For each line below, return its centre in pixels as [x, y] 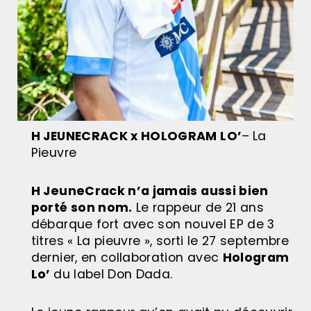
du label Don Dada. [113, 274]
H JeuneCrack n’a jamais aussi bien [150, 191]
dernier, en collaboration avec [127, 257]
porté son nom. [82, 207]
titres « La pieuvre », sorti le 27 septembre [160, 241]
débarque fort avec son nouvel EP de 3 [153, 224]
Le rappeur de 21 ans [198, 207]
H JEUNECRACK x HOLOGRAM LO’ [136, 136]
